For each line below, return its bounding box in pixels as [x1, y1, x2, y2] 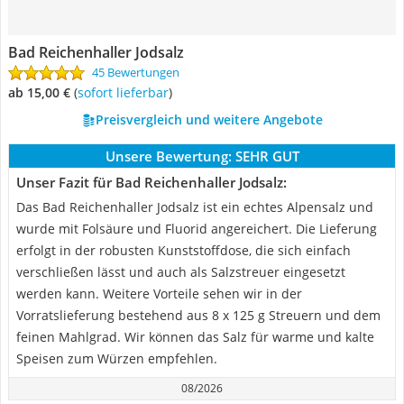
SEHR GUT [234, 147, 299, 165]
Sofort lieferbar [84, 84, 169, 101]
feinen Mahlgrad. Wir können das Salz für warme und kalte [16, 328, 374, 345]
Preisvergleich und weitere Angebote [95, 111, 323, 128]
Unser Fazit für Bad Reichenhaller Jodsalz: [16, 173, 287, 191]
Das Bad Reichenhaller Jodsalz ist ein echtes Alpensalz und [16, 198, 373, 216]
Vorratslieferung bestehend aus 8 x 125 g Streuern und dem [16, 307, 381, 324]
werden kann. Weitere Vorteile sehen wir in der [16, 285, 302, 302]
